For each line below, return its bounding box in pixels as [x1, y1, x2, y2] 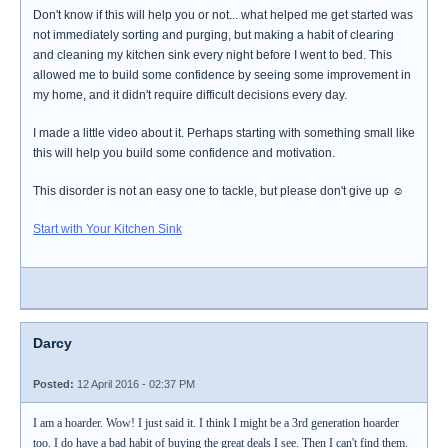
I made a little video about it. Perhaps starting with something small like [33, 126, 415, 140]
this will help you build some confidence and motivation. [33, 146, 335, 160]
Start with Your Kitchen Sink [33, 222, 182, 236]
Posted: [33, 378, 74, 390]
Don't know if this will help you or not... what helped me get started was [33, 8, 413, 22]
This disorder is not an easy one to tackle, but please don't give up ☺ [33, 184, 404, 198]
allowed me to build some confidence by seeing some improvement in [33, 68, 411, 82]
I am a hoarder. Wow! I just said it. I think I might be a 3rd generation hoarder [33, 416, 399, 430]
